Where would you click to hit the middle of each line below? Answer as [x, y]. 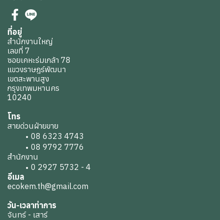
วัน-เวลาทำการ [32, 206]
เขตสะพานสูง [28, 79]
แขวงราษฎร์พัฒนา [37, 69]
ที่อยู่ [15, 32]
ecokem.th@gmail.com [48, 186]
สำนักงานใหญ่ [30, 41]
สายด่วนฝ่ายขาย [33, 126]
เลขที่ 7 [19, 51]
